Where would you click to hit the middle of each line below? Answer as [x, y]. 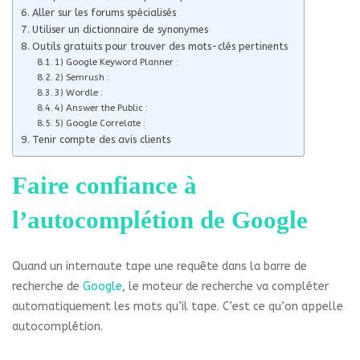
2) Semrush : [82, 77]
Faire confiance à [104, 185]
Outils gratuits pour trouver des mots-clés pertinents [160, 46]
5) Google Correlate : [100, 123]
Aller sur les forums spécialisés [104, 12]
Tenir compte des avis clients [101, 139]
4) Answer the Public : [102, 108]
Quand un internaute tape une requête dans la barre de [160, 266]
